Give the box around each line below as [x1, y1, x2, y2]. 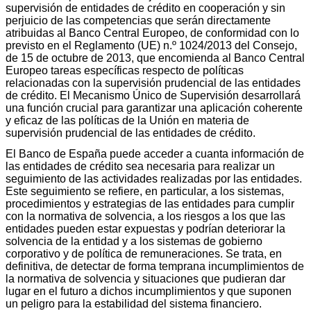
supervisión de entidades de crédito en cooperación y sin [6, 1, 285, 14]
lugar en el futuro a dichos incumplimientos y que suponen [6, 285, 292, 297]
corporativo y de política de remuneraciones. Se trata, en [6, 247, 282, 260]
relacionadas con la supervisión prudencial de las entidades [6, 76, 301, 89]
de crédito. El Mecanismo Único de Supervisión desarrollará [6, 89, 301, 101]
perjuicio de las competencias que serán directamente [6, 14, 271, 26]
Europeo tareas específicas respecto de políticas [6, 64, 244, 76]
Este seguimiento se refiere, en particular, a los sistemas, [6, 185, 284, 197]
